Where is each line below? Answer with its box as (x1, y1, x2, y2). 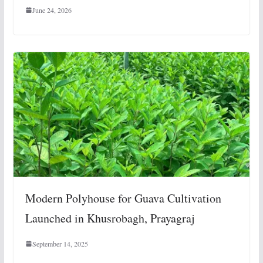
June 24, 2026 (32, 5, 72, 15)
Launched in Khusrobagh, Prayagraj (25, 210, 195, 227)
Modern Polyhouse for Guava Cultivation (25, 190, 221, 207)
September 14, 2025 (32, 239, 88, 249)
